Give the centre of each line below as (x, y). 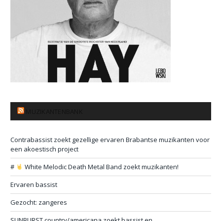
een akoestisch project (44, 149)
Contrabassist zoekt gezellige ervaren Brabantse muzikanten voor (110, 139)
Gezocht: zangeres (39, 202)
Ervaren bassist (34, 184)
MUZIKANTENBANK (54, 111)
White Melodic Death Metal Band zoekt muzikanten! (101, 166)
